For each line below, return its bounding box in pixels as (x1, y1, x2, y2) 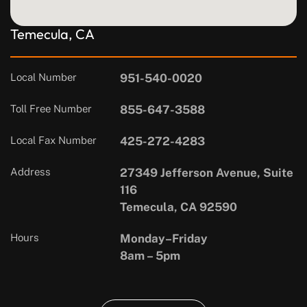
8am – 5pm (120, 249, 180, 263)
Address (10, 166, 51, 178)
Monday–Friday (120, 232, 208, 246)
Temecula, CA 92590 (120, 200, 237, 214)
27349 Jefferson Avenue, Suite (120, 166, 293, 180)
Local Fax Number (10, 134, 97, 147)
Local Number (10, 71, 77, 84)
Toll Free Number (10, 103, 92, 115)
